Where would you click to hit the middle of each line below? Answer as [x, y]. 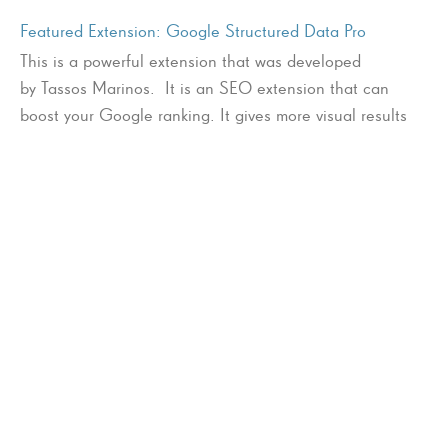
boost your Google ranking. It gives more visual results [213, 114]
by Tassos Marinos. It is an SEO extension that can [204, 87]
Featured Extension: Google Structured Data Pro [193, 30]
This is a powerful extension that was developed [190, 60]
